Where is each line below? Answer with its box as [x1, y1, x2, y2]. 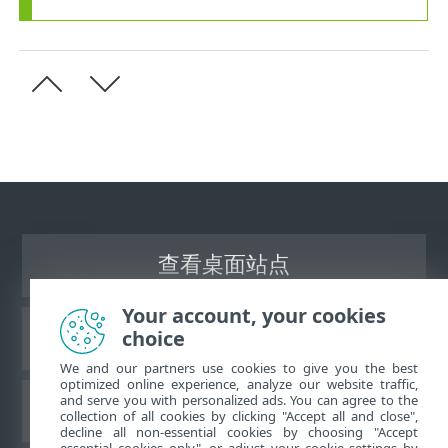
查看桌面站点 [158, 256, 290, 278]
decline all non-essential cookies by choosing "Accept [60, 423, 418, 441]
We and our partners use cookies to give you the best [60, 359, 418, 377]
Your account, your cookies [122, 302, 386, 329]
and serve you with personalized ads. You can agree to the [60, 391, 418, 409]
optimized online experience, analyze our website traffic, [60, 375, 418, 393]
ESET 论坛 [178, 402, 270, 424]
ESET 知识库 [167, 329, 281, 351]
